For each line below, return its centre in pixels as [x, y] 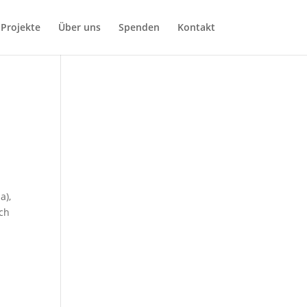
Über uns [79, 27]
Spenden [139, 27]
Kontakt [196, 27]
